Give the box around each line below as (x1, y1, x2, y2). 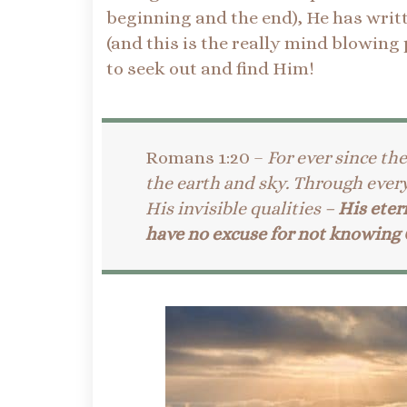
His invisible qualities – (144, 198, 338, 220)
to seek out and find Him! (106, 58, 314, 80)
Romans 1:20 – (144, 147, 267, 169)
